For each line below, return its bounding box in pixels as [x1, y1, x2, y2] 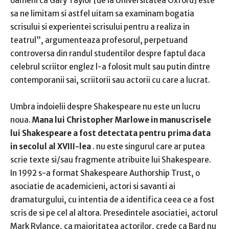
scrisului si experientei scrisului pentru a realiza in [10, 22, 190, 32]
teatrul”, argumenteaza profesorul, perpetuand [10, 35, 188, 45]
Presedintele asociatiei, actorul [103, 208, 218, 218]
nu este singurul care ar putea [96, 142, 205, 152]
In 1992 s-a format [10, 168, 80, 178]
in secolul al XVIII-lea [10, 142, 91, 152]
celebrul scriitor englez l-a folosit [10, 62, 133, 72]
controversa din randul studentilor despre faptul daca [10, 49, 205, 59]
